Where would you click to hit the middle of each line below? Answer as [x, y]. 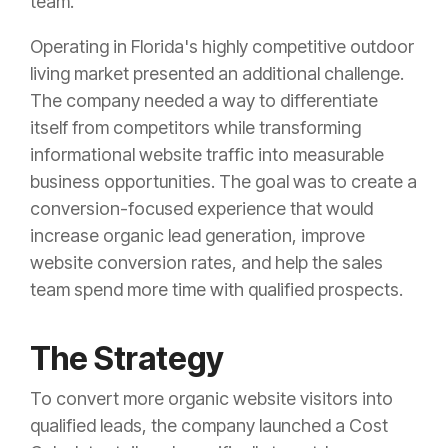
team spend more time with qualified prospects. [216, 289]
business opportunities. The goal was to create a [223, 181]
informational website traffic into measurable [207, 154]
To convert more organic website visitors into [211, 398]
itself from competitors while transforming [195, 127]
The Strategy [127, 358]
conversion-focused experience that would [201, 208]
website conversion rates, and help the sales [206, 262]
